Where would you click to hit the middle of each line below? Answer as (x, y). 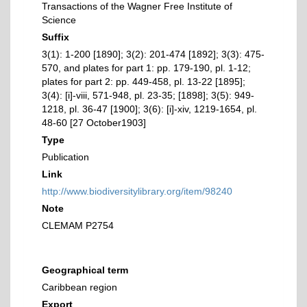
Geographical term (85, 270)
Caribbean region (79, 287)
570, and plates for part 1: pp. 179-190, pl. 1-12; (146, 68)
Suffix (56, 37)
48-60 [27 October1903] (94, 123)
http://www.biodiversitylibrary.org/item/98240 (137, 191)
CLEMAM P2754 (78, 225)
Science (59, 20)
